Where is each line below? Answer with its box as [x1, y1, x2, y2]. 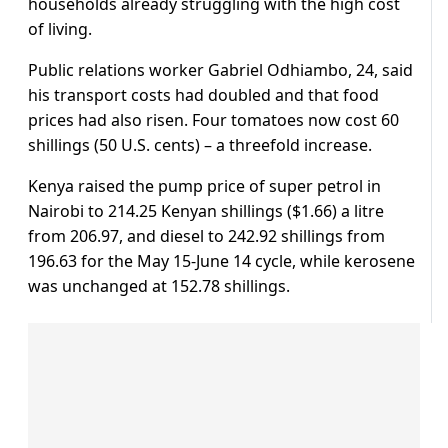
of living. [28, 18, 92, 41]
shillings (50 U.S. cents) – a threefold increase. [28, 134, 372, 157]
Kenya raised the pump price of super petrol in [28, 175, 381, 198]
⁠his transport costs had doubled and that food [28, 84, 379, 107]
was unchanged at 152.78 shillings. [28, 275, 290, 298]
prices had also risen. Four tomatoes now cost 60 [28, 109, 399, 132]
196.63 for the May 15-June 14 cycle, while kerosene [28, 250, 415, 273]
